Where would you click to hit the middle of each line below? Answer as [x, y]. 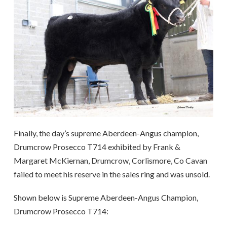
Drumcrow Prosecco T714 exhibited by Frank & [97, 147]
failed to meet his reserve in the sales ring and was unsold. [111, 174]
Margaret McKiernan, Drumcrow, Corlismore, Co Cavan [110, 161]
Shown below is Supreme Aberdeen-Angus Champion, [106, 197]
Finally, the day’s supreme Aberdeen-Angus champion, [106, 133]
